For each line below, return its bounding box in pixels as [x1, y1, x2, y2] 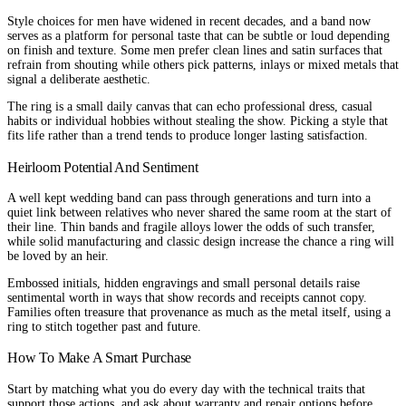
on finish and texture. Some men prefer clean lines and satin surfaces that [7, 43, 382, 58]
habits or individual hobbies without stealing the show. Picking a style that [7, 114, 388, 129]
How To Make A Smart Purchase [7, 349, 192, 367]
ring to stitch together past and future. [7, 319, 201, 333]
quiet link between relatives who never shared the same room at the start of [7, 205, 391, 219]
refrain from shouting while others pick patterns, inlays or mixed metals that [7, 58, 399, 72]
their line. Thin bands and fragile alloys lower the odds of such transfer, [7, 219, 375, 234]
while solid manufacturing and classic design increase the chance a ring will [7, 234, 394, 248]
